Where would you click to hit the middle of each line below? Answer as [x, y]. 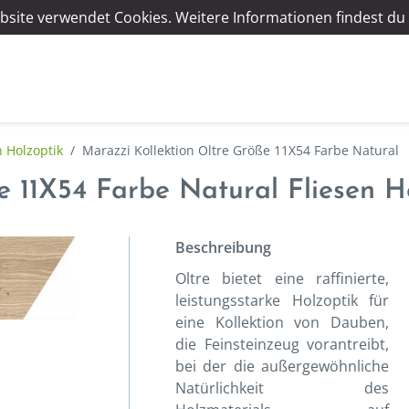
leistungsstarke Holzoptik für [282, 300]
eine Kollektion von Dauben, [282, 322]
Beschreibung [223, 247]
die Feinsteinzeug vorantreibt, [282, 344]
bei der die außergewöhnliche [282, 366]
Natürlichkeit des [282, 388]
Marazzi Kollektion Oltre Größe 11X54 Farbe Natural [241, 150]
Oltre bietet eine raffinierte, [282, 278]
